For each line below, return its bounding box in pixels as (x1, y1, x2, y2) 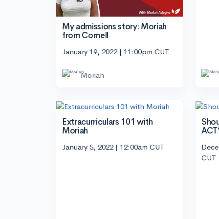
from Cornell (62, 30, 109, 41)
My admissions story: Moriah (62, 21, 167, 32)
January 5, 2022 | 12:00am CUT (62, 142, 164, 152)
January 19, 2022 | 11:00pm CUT (62, 47, 169, 57)
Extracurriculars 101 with (62, 116, 153, 127)
